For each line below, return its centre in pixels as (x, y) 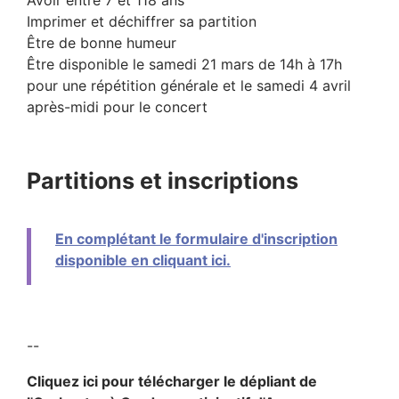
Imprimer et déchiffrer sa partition (142, 21)
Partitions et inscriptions (163, 180)
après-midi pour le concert (117, 106)
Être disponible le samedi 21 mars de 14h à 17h (184, 64)
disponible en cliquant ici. (143, 260)
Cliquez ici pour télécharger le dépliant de (172, 381)
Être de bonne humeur (102, 42)
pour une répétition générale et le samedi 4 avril (189, 85)
